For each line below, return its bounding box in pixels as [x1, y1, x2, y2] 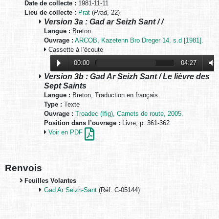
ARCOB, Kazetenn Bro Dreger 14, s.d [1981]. [75, 37, 203, 44]
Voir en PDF [48, 128, 85, 136]
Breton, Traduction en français [70, 91, 158, 99]
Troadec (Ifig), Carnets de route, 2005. [75, 109, 183, 117]
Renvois [5, 162, 42, 173]
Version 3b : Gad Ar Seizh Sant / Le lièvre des [44, 71, 210, 81]
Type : [44, 100, 62, 108]
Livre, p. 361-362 [120, 119, 170, 127]
